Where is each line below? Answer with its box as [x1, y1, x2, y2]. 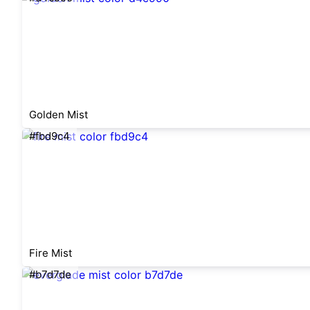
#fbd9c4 [29, 129, 70, 143]
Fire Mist [29, 246, 72, 259]
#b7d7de [29, 268, 71, 281]
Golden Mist [29, 108, 88, 121]
